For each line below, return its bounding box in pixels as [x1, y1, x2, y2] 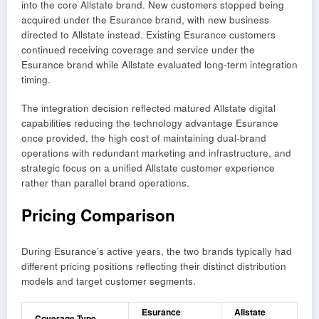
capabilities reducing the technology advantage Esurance [21, 115, 278, 130]
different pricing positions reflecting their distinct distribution [21, 258, 286, 273]
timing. [21, 72, 51, 86]
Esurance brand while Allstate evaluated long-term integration [21, 57, 298, 71]
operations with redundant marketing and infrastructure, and [21, 145, 291, 159]
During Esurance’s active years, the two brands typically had [21, 244, 292, 258]
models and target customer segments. [21, 273, 196, 288]
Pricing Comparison [21, 204, 175, 227]
